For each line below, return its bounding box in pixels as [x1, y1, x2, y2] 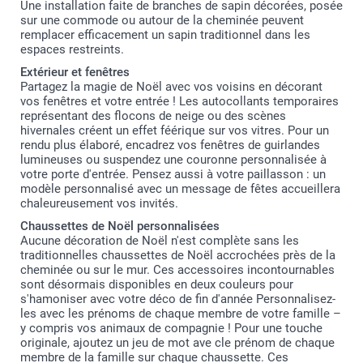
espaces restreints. [20, 42, 124, 58]
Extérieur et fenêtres [20, 65, 130, 80]
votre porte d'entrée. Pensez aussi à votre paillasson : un [20, 167, 326, 182]
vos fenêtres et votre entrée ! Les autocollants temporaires [20, 94, 339, 109]
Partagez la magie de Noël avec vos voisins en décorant [20, 79, 322, 95]
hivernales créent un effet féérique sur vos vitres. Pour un [20, 123, 329, 139]
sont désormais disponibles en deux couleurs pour [20, 277, 293, 293]
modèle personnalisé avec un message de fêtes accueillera [20, 181, 340, 197]
